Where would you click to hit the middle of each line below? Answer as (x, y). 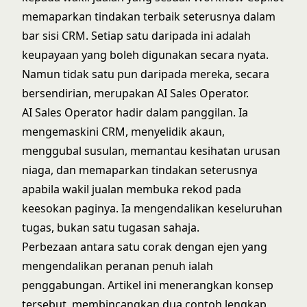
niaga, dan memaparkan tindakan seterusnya (140, 170)
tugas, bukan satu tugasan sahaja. (111, 228)
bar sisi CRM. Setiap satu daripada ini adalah (136, 36)
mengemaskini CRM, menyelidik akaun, (123, 132)
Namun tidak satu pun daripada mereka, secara (146, 74)
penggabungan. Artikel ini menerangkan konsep (148, 285)
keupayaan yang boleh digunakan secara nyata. (145, 55)
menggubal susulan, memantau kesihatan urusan (151, 151)
